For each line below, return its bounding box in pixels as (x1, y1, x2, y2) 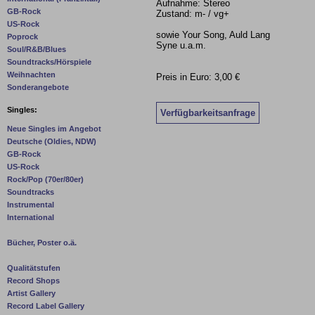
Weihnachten (7, 70, 56, 79)
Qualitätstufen (7, 264, 60, 273)
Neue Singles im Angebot (7, 124, 101, 134)
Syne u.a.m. (156, 40, 206, 51)
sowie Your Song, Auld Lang (156, 30, 270, 40)
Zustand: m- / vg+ (156, 8, 229, 19)
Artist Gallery (7, 289, 56, 298)
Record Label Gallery (7, 302, 84, 311)
